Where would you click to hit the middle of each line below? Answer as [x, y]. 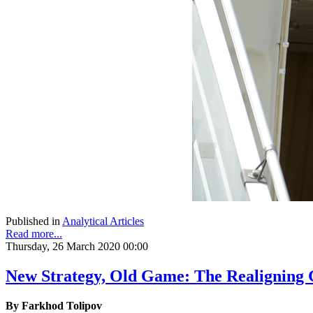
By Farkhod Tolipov [54, 305]
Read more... [34, 233]
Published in [33, 221]
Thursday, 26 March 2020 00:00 [77, 246]
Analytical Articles [103, 221]
